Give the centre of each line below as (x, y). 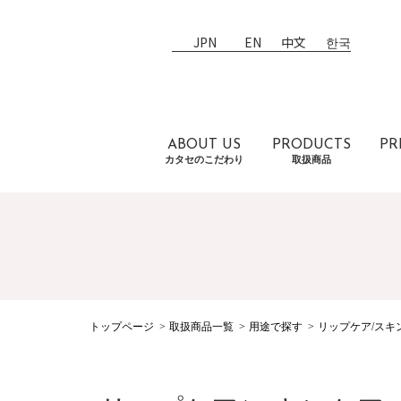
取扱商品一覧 (201, 326)
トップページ (122, 326)
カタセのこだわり (204, 159)
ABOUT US (204, 145)
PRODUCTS (311, 145)
